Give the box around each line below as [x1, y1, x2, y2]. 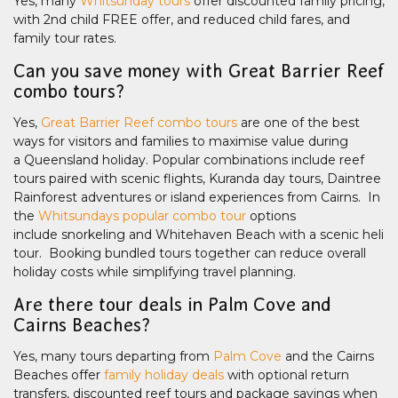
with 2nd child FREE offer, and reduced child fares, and [13, 11, 350, 28]
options [246, 207, 296, 224]
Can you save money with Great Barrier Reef [13, 60, 385, 81]
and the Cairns [282, 347, 374, 364]
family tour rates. [13, 29, 123, 46]
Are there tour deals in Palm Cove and [13, 293, 331, 314]
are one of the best [237, 114, 360, 131]
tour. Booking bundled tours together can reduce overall [13, 244, 366, 261]
